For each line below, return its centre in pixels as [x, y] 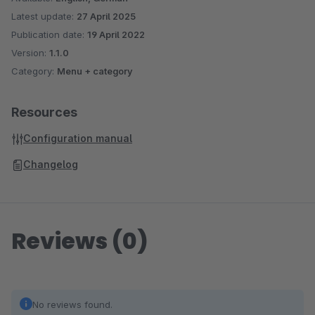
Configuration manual [78, 138]
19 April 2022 [116, 34]
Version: [30, 53]
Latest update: [44, 16]
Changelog [51, 164]
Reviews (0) [80, 241]
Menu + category [95, 71]
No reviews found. [72, 304]
